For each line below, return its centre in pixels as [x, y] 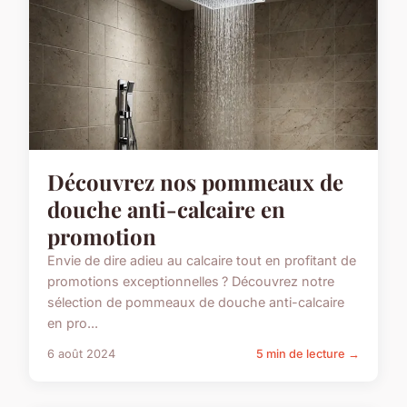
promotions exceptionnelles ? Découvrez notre [191, 281]
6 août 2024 [81, 353]
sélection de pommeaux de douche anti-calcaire [196, 302]
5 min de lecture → [308, 353]
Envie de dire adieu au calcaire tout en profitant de [202, 260]
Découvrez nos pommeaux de [195, 181]
